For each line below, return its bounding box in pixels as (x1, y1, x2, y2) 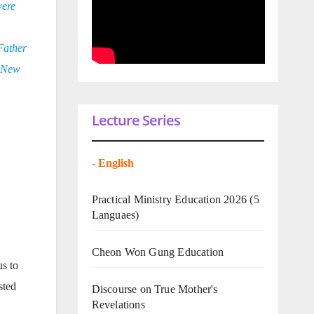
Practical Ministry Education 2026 (91, 193, 247, 205)
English (97, 156, 137, 169)
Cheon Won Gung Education (91, 245, 224, 258)
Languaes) (91, 208, 139, 221)
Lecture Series (91, 110, 180, 130)
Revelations (91, 298, 145, 310)
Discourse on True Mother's (91, 282, 218, 295)
